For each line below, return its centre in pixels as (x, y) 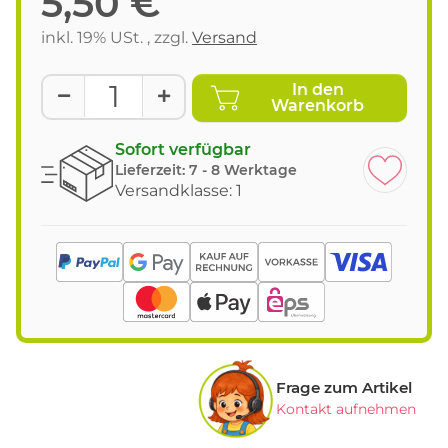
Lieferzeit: (152, 169)
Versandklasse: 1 (178, 190)
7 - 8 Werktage (243, 169)
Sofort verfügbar (183, 149)
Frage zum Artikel (344, 388)
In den (317, 89)
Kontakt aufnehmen (346, 409)
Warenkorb (318, 105)
